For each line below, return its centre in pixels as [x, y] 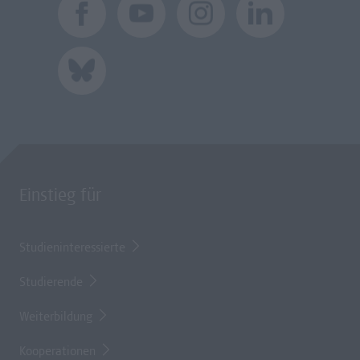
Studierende [51, 283]
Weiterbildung [56, 318]
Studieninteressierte [72, 249]
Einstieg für [60, 197]
